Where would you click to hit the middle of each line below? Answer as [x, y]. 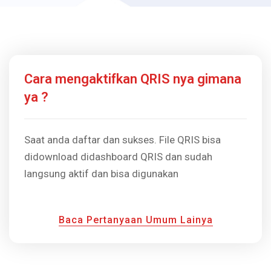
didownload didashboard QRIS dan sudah [118, 157]
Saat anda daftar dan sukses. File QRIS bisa [122, 140]
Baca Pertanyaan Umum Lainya [135, 220]
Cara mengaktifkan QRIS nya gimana [133, 79]
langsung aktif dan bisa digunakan [101, 174]
